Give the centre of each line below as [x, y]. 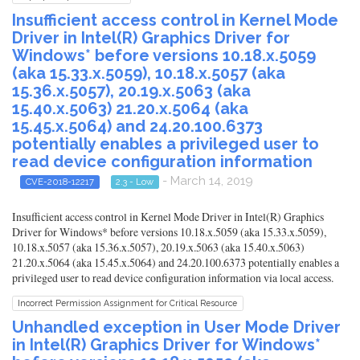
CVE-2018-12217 [59, 181]
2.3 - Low [135, 181]
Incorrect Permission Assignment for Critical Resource [128, 303]
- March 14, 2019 [206, 180]
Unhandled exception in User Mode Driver [176, 327]
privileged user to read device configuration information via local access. [173, 278]
